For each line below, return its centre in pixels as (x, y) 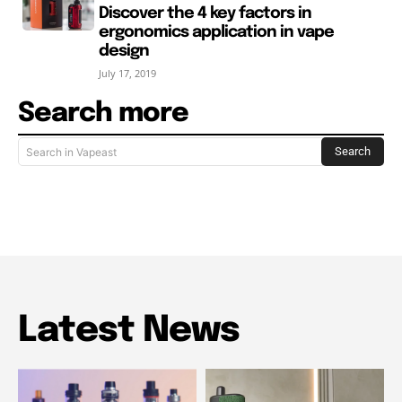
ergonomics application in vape (216, 33)
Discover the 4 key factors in (205, 14)
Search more (103, 114)
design (123, 52)
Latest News (129, 331)
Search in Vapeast (71, 152)
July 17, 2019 (127, 74)
